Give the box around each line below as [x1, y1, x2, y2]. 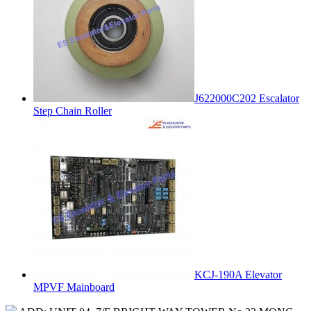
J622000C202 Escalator [194, 92, 299, 104]
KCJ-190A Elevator [194, 268, 282, 280]
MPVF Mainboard [33, 280, 115, 293]
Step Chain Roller [33, 104, 112, 117]
